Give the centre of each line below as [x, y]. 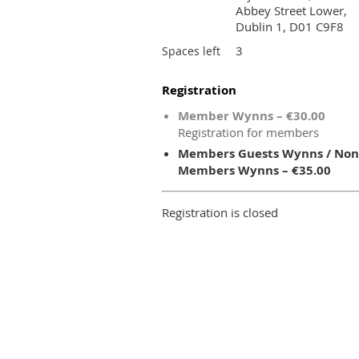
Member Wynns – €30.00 [252, 116]
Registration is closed [220, 212]
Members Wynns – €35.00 [254, 170]
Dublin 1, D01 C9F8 [290, 26]
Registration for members [248, 132]
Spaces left [191, 51]
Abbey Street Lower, [291, 10]
